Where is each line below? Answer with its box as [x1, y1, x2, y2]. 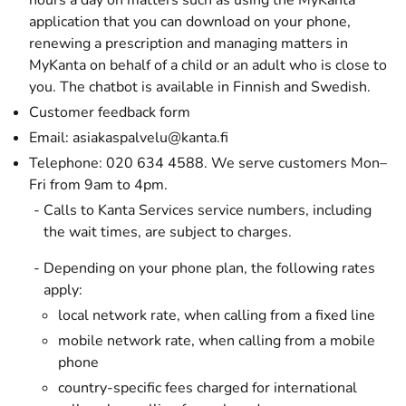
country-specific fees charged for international [58, 378, 357, 398]
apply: [43, 280, 82, 300]
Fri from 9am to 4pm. [29, 175, 168, 195]
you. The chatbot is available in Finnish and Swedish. [29, 77, 371, 97]
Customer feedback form [29, 102, 190, 122]
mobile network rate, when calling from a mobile [58, 331, 375, 351]
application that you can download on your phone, [29, 12, 351, 32]
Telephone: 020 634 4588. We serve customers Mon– [29, 153, 387, 173]
